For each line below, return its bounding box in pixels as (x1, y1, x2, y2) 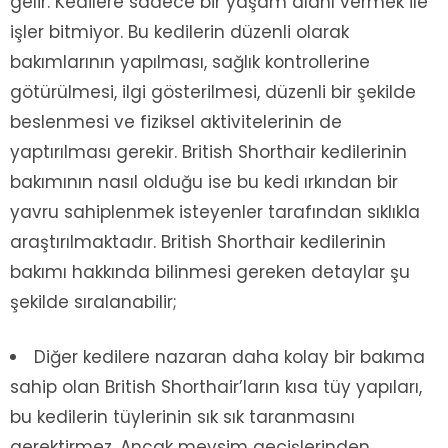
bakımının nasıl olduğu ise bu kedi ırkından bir (10, 170, 398, 195)
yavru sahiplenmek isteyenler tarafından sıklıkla (10, 200, 420, 225)
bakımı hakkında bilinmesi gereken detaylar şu (10, 260, 410, 285)
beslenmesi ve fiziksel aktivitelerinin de (10, 110, 342, 135)
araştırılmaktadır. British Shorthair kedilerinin (10, 230, 386, 255)
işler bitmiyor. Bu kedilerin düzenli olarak (10, 20, 349, 45)
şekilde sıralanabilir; (10, 290, 177, 315)
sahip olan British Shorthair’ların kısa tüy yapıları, (10, 375, 422, 400)
